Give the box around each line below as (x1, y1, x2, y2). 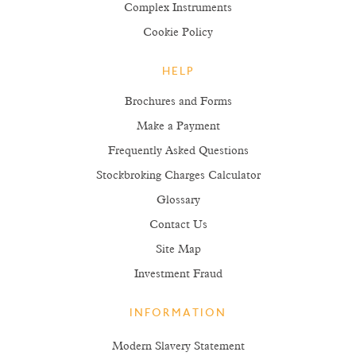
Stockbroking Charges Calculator (95, 170, 261, 182)
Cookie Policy (143, 27, 213, 39)
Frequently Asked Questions (107, 145, 249, 157)
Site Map (155, 244, 201, 256)
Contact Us (149, 219, 207, 231)
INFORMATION (130, 308, 226, 320)
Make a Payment (136, 121, 220, 133)
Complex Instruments (124, 2, 232, 14)
